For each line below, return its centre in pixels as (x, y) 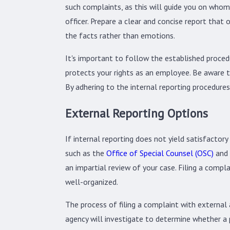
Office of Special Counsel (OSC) (160, 153)
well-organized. (91, 182)
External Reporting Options (136, 113)
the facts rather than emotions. (120, 36)
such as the (85, 153)
